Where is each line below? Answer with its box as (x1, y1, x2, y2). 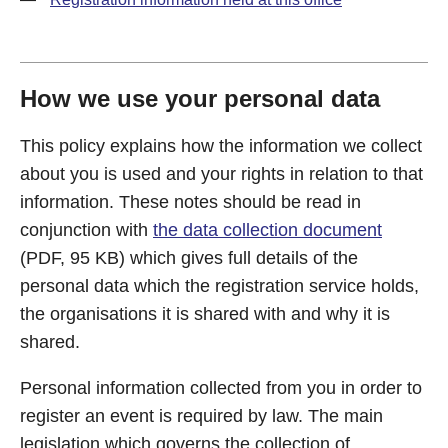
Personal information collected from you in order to (20, 378, 422, 398)
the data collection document (153, 220, 382, 240)
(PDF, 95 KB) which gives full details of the (20, 248, 358, 268)
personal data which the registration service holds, (20, 276, 419, 296)
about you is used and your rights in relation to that (20, 164, 423, 184)
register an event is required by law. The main (20, 406, 383, 426)
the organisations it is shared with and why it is (20, 304, 390, 324)
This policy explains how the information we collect (20, 136, 422, 156)
